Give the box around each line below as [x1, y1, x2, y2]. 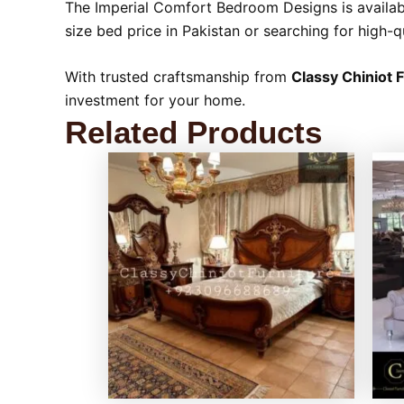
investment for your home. [65, 91, 245, 110]
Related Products [65, 115, 322, 151]
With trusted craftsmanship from [65, 68, 291, 87]
